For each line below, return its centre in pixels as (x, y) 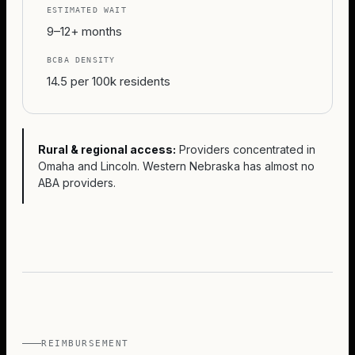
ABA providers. (77, 183)
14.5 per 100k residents (109, 81)
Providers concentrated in (247, 149)
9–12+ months (84, 31)
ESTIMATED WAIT (87, 10)
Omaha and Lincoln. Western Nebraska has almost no (176, 166)
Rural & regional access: (107, 149)
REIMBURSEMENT (86, 344)
